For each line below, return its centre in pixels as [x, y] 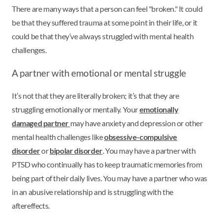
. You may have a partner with [149, 150]
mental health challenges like [58, 137]
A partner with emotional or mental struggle [99, 73]
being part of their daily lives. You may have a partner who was [110, 178]
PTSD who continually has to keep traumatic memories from [107, 164]
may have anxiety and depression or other [136, 123]
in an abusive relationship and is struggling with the [93, 192]
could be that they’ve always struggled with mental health [103, 36]
